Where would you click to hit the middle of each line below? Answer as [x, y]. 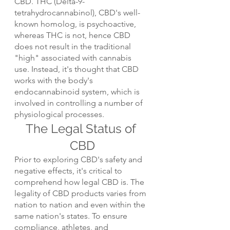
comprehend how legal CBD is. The [80, 182]
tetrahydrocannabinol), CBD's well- [77, 13]
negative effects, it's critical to [69, 171]
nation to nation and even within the [81, 205]
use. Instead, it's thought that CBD [78, 69]
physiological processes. [59, 114]
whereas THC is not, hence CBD [73, 35]
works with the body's [55, 81]
